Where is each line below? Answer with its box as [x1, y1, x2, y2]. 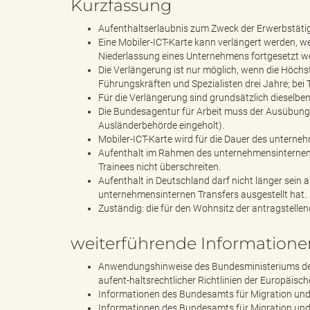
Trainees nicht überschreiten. [98, 161, 221, 173]
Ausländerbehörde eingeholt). [98, 120, 224, 131]
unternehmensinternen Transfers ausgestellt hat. [98, 189, 307, 201]
